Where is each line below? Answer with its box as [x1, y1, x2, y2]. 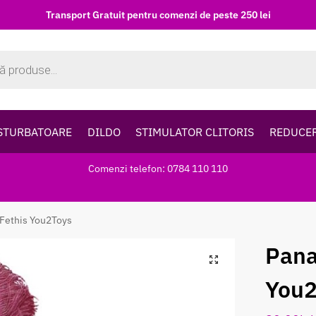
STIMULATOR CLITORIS [135, 125, 255, 139]
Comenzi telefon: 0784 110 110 [88, 162, 228, 175]
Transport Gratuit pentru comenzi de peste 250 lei [45, 8, 271, 21]
